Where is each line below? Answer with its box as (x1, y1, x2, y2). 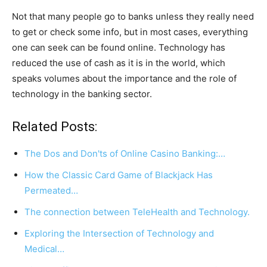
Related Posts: (12, 119, 97, 135)
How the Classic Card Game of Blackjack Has (24, 169, 213, 181)
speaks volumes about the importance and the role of (12, 73, 237, 85)
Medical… (24, 243, 64, 255)
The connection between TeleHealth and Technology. (24, 206, 250, 218)
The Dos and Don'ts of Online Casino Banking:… (24, 148, 225, 160)
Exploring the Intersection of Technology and (24, 228, 214, 240)
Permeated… (24, 185, 78, 197)
